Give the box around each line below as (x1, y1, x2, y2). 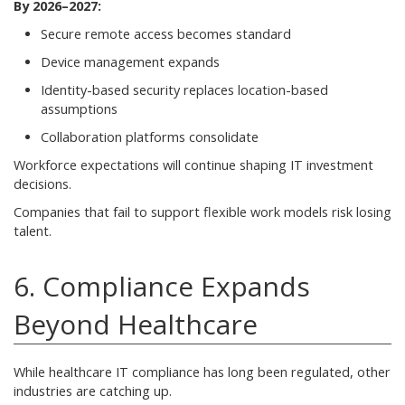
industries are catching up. (14, 381, 172, 400)
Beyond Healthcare (14, 305, 258, 343)
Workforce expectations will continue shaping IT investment (14, 155, 373, 174)
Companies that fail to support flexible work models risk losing (14, 202, 391, 221)
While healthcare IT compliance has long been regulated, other (14, 363, 391, 381)
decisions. (14, 174, 71, 193)
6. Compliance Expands (14, 267, 310, 305)
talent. (14, 221, 52, 240)
